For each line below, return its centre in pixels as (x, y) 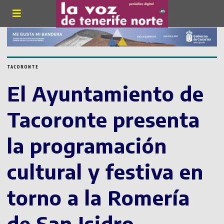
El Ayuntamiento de (106, 94)
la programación (87, 146)
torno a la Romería (99, 198)
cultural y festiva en (105, 172)
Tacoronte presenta (104, 120)
